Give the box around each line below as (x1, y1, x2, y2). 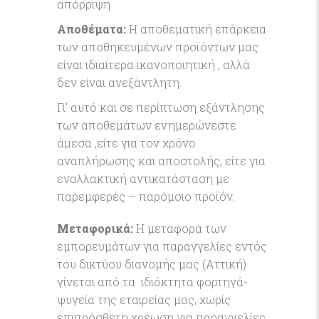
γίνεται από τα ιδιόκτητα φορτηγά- (57, 274, 248, 289)
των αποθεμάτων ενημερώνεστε (57, 117, 236, 132)
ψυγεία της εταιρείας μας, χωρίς (57, 292, 231, 307)
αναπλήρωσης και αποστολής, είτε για (57, 153, 266, 168)
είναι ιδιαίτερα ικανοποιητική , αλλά (57, 57, 250, 72)
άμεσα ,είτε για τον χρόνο (57, 135, 196, 150)
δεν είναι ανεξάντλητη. (57, 75, 182, 90)
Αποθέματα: (57, 21, 129, 36)
